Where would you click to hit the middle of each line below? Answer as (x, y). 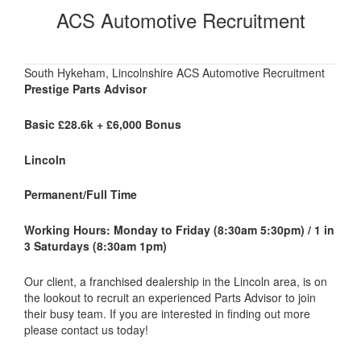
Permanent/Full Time (81, 195)
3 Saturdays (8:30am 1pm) (95, 246)
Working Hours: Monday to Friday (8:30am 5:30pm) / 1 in (179, 230)
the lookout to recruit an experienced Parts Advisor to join (170, 297)
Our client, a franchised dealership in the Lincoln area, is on (176, 281)
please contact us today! (86, 329)
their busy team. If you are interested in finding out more (167, 313)
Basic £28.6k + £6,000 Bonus (103, 124)
